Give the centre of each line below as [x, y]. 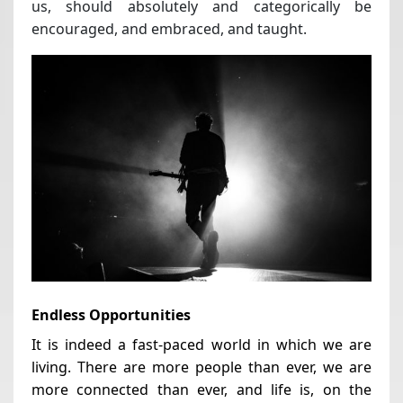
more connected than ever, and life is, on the [201, 389]
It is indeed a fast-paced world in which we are [201, 344]
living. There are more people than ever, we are [201, 367]
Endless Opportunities [111, 314]
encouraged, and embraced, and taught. [169, 28]
